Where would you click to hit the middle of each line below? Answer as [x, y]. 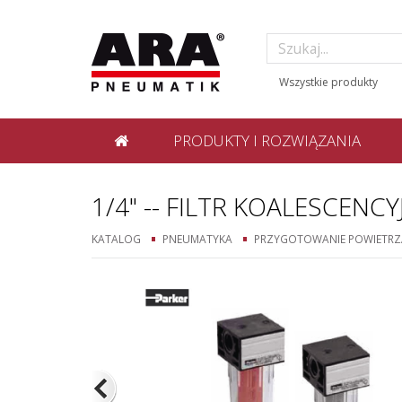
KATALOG [116, 239]
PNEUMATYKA [197, 239]
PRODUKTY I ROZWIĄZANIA [267, 140]
